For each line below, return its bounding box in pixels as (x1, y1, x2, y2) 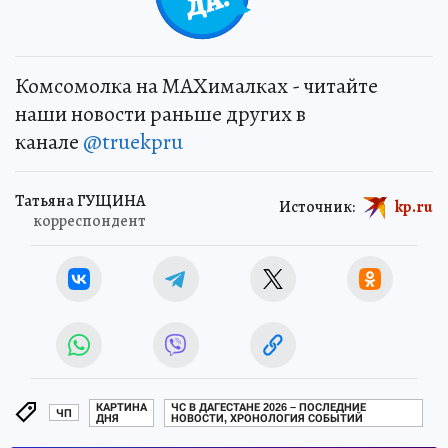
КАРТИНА (96, 401, 147, 415)
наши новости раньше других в (15, 98, 306, 129)
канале (15, 126, 83, 157)
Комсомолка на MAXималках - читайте (15, 70, 378, 101)
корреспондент (33, 209, 146, 232)
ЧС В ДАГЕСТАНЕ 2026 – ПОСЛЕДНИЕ (171, 401, 366, 415)
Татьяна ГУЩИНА (15, 189, 146, 212)
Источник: (279, 195, 355, 218)
